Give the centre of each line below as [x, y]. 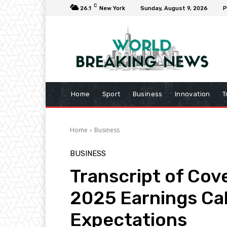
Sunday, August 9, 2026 [174, 8]
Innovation [192, 94]
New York [112, 8]
